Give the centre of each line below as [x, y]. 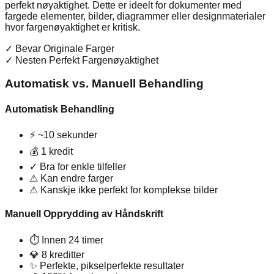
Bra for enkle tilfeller [83, 167]
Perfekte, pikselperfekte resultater [112, 265]
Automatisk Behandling [60, 109]
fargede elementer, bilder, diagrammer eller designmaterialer [135, 16]
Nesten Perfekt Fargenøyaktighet [87, 60]
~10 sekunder [68, 135]
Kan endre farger [77, 178]
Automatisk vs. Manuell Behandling [104, 84]
